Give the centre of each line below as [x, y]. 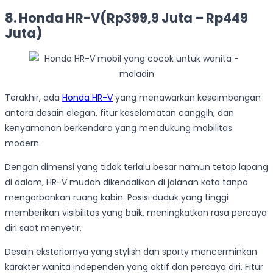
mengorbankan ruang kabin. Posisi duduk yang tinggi [117, 197]
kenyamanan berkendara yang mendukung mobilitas [119, 128]
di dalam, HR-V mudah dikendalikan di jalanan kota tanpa [126, 182]
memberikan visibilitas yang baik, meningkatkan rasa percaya [136, 212]
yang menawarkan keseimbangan [187, 97]
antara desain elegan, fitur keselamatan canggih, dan [119, 112]
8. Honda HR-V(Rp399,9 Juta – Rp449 [126, 18]
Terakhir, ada [34, 97]
